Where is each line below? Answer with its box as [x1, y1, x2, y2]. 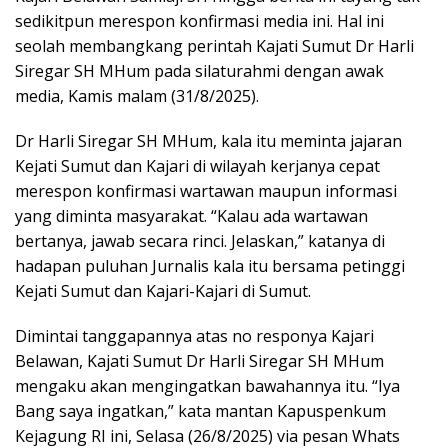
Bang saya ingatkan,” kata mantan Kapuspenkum [15, 400, 386, 423]
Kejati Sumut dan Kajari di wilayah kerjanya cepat [15, 155, 380, 178]
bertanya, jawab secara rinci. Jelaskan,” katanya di [15, 230, 385, 253]
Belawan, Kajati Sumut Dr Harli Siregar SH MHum [15, 350, 384, 373]
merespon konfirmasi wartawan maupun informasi [15, 180, 397, 203]
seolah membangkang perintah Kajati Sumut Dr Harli [15, 35, 414, 58]
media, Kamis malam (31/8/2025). [15, 85, 259, 108]
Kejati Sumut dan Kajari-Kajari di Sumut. [15, 280, 311, 303]
